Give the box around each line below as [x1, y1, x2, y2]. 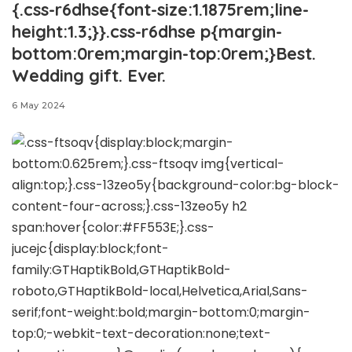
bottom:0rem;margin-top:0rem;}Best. [12, 42, 316, 64]
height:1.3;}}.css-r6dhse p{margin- [12, 20, 282, 42]
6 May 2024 [12, 100, 66, 111]
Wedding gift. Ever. [12, 64, 166, 86]
